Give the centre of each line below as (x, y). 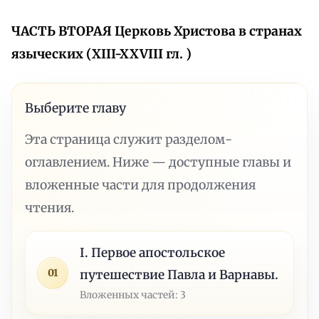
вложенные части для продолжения (141, 185)
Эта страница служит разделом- (129, 139)
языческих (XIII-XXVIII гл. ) (101, 54)
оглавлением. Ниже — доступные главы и (158, 162)
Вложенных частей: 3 (133, 294)
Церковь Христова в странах (208, 32)
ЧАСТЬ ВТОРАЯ (63, 32)
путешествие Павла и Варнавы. (179, 274)
